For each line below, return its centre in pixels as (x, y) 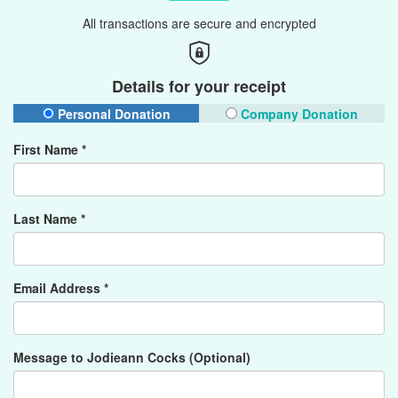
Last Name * (49, 219)
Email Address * (61, 288)
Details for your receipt (199, 86)
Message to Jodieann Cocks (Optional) (132, 357)
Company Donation (298, 114)
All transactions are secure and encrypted (199, 23)
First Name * (50, 149)
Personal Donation (112, 114)
